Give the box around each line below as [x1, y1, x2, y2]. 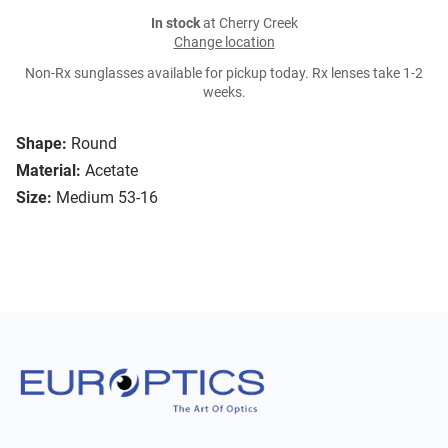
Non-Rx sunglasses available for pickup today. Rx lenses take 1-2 [25, 65, 423, 83]
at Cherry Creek [199, 15, 298, 33]
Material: [16, 161, 81, 181]
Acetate [85, 161, 138, 181]
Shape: [16, 134, 67, 154]
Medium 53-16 [56, 188, 158, 208]
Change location [173, 34, 275, 52]
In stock [150, 15, 200, 33]
